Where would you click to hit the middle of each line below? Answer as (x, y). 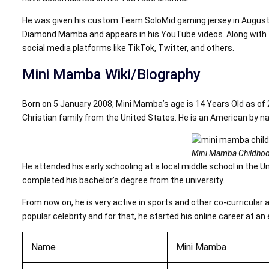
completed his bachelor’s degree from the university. (124, 180)
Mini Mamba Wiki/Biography (112, 74)
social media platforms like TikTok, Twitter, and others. (128, 48)
